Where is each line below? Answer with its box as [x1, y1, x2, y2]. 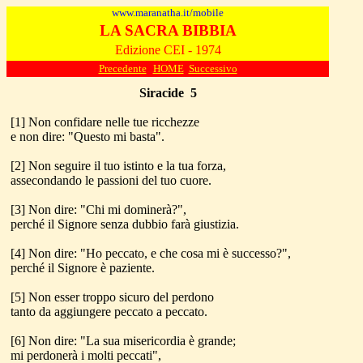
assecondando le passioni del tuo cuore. [11, 173, 211, 187]
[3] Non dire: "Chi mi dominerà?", [11, 203, 186, 216]
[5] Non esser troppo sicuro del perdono [11, 290, 214, 304]
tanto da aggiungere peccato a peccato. [11, 305, 207, 318]
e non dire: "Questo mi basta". [11, 130, 164, 143]
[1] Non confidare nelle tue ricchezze [11, 115, 199, 129]
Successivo [188, 62, 237, 75]
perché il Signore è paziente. [11, 261, 155, 275]
